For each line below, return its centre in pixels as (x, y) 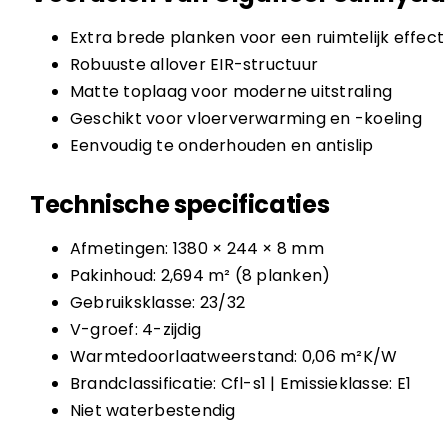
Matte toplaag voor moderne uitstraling (231, 92)
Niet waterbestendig (152, 411)
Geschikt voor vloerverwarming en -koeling (245, 119)
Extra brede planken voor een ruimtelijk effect (256, 38)
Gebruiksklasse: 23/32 (157, 303)
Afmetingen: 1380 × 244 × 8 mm (196, 249)
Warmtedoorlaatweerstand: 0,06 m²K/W (233, 357)
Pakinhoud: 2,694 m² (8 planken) (200, 276)
